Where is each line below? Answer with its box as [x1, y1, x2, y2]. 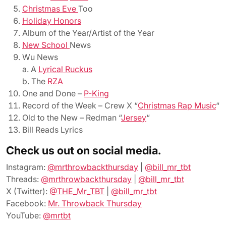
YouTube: [6, 210, 43, 220]
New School [22, 40, 70, 50]
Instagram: [6, 162, 47, 172]
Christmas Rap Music [138, 100, 216, 110]
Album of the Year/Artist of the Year [22, 28, 154, 38]
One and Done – [22, 88, 84, 98]
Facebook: [6, 198, 48, 208]
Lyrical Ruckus [38, 64, 92, 74]
